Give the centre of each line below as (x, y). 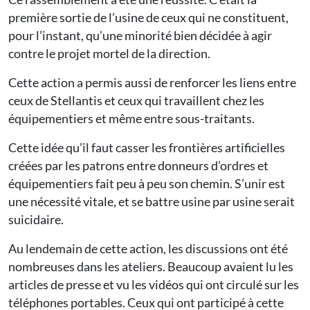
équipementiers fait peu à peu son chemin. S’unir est (147, 183)
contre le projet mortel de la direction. (109, 53)
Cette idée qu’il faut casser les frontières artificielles (147, 147)
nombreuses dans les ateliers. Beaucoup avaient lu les (151, 266)
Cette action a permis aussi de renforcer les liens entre (152, 82)
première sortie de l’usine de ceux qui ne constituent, (148, 17)
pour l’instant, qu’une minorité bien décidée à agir (140, 35)
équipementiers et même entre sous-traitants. (131, 118)
